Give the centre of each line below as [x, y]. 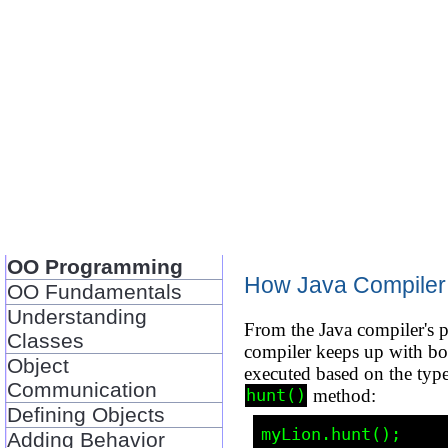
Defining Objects [86, 414]
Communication [82, 389]
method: [342, 395]
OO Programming [95, 266]
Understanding [77, 316]
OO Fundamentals [95, 291]
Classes [46, 340]
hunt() [276, 395]
